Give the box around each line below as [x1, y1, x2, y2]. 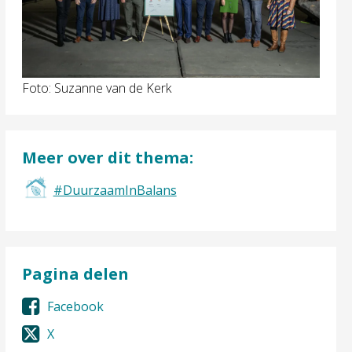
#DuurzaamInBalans [53, 181, 177, 200]
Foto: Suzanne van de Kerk [21, 79, 171, 97]
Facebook [46, 297, 104, 315]
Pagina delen [21, 263, 129, 285]
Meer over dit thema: [21, 147, 193, 168]
